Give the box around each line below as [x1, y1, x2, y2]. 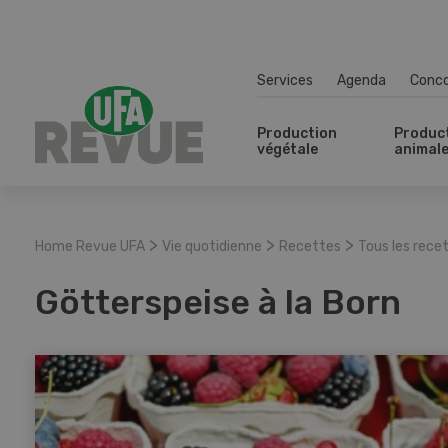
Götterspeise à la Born [35, 281, 401, 323]
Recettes [279, 238, 341, 255]
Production [257, 125, 337, 142]
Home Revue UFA [35, 238, 145, 255]
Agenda [337, 71, 386, 89]
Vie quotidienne [162, 238, 262, 255]
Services [257, 71, 313, 89]
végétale [257, 141, 318, 158]
